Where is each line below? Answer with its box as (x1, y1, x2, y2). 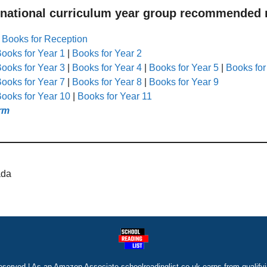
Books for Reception (2, 33, 88, 44)
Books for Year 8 (72, 76, 142, 87)
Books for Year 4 (72, 62, 142, 73)
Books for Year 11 (77, 91, 152, 101)
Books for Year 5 (149, 62, 219, 73)
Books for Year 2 (72, 48, 142, 58)
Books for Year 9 (149, 76, 219, 87)
